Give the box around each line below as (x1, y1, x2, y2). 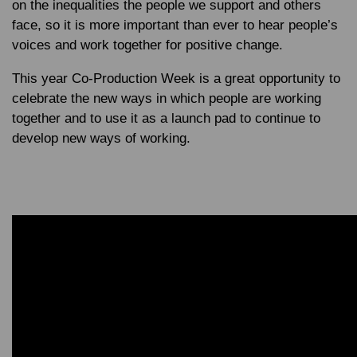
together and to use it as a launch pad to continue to (12, 111, 320, 126)
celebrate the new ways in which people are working (12, 91, 321, 106)
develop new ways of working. (12, 131, 190, 146)
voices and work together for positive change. (12, 37, 283, 53)
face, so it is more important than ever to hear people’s (12, 18, 338, 33)
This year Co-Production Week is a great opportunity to (12, 71, 340, 86)
